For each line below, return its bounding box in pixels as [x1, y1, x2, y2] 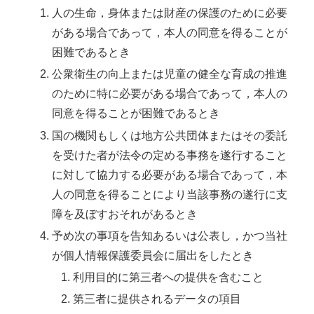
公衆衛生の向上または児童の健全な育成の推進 [52, 68, 288, 81]
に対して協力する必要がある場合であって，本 [52, 168, 288, 181]
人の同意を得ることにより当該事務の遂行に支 [52, 188, 288, 200]
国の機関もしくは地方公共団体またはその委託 [52, 129, 288, 142]
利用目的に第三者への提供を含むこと [72, 271, 264, 284]
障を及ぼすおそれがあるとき [52, 207, 198, 220]
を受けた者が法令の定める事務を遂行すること [52, 149, 288, 161]
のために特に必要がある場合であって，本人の [52, 88, 288, 100]
